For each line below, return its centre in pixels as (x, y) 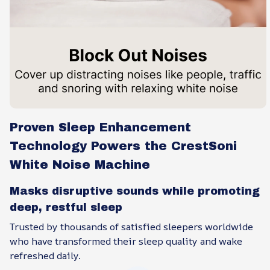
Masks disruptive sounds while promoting (135, 191)
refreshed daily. (45, 256)
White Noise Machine (80, 165)
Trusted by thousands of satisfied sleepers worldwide (131, 227)
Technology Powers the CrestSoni (123, 146)
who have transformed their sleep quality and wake (126, 241)
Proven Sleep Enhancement (100, 127)
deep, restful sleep (66, 207)
